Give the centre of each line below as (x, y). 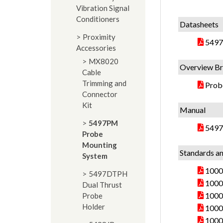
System (95, 156)
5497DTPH (108, 174)
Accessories (96, 48)
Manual (193, 110)
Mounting (100, 145)
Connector (100, 94)
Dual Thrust (102, 185)
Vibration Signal (103, 8)
